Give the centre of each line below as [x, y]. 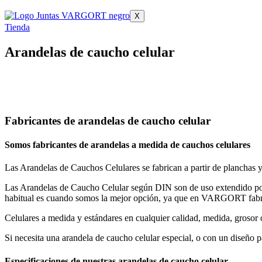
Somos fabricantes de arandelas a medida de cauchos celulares [127, 145]
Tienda [17, 27]
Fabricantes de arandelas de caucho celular [108, 120]
